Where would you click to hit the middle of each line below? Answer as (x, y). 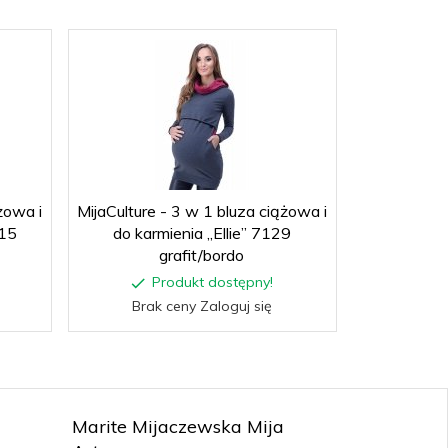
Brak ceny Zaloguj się (201, 305)
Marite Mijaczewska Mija (177, 426)
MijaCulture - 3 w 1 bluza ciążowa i (201, 210)
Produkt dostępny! (212, 281)
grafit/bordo (201, 254)
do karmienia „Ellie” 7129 (201, 232)
